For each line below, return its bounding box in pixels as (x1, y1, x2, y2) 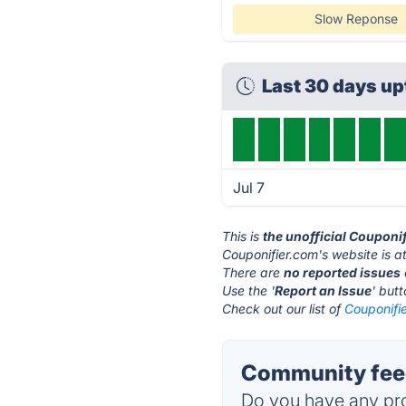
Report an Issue (275, 283, 372, 298)
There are (222, 265, 285, 280)
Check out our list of (222, 301, 345, 316)
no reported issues (284, 265, 401, 280)
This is (222, 228, 264, 244)
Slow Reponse (314, 11, 398, 26)
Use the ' (222, 283, 275, 298)
